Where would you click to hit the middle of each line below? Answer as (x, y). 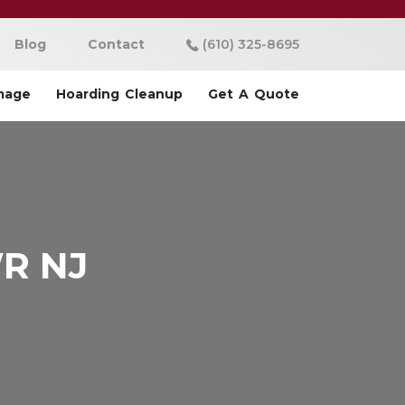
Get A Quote (254, 94)
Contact (116, 44)
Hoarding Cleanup (119, 94)
